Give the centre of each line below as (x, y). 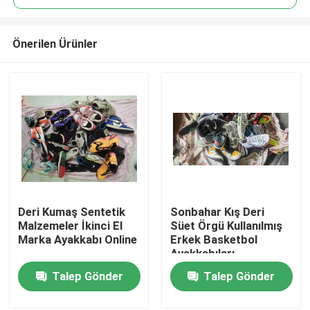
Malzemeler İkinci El (71, 226)
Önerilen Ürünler (55, 43)
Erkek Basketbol (213, 240)
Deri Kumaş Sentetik (72, 212)
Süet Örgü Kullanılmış (226, 226)
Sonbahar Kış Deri (217, 212)
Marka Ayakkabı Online (78, 240)
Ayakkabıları (202, 254)
